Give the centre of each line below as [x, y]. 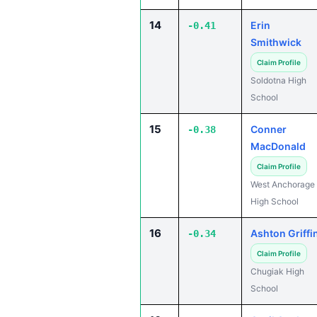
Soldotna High [278, 80]
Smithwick [276, 42]
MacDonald [278, 146]
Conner [269, 129]
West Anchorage [283, 184]
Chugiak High [277, 271]
